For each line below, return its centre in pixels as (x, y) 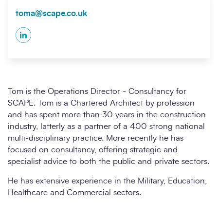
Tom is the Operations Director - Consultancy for (97, 91)
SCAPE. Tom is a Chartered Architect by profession (101, 103)
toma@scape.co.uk (51, 13)
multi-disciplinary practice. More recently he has (96, 138)
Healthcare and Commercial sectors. (74, 192)
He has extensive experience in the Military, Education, (107, 181)
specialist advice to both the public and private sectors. (109, 161)
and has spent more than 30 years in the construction (107, 114)
